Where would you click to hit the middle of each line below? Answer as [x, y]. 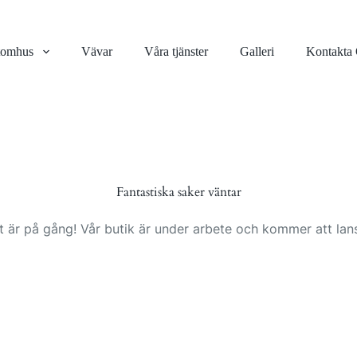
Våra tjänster [176, 51]
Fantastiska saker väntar [178, 192]
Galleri [257, 51]
